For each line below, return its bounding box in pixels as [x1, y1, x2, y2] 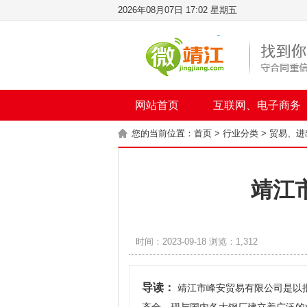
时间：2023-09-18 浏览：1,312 [136, 236, 258, 247]
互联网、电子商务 [213, 99, 301, 111]
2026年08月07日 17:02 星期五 [118, 5, 237, 15]
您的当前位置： [132, 128, 194, 138]
